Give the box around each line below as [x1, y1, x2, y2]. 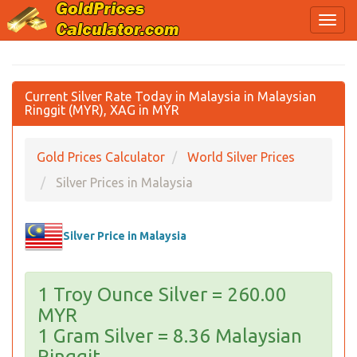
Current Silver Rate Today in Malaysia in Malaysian [25, 89, 316, 104]
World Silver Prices [187, 150, 295, 164]
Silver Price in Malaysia [63, 229, 186, 243]
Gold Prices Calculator [37, 150, 165, 164]
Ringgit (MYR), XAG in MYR [25, 103, 179, 117]
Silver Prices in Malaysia [56, 175, 193, 190]
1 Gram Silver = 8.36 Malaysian [37, 325, 302, 347]
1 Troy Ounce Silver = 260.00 [37, 284, 287, 305]
